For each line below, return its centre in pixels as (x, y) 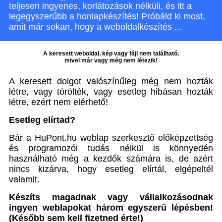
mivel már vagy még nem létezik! (111, 60)
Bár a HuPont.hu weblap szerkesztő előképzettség (111, 138)
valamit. (24, 179)
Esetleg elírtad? (42, 120)
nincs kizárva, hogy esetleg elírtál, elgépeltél (111, 169)
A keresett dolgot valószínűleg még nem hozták (111, 81)
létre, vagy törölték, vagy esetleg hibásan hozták (111, 92)
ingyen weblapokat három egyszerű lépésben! (111, 208)
